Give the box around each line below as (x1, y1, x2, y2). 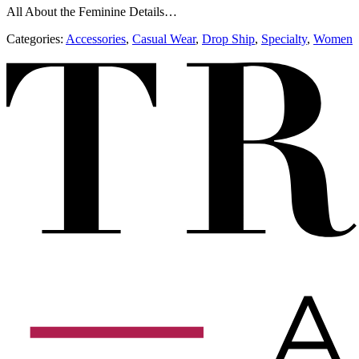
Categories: (6, 31, 66, 46)
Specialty (261, 31, 307, 46)
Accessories (66, 31, 126, 46)
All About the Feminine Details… (6, 4, 177, 18)
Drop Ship (202, 31, 255, 46)
